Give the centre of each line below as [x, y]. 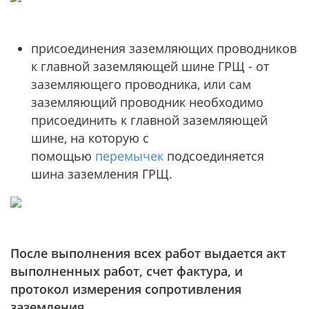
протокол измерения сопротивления [126, 289]
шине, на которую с [90, 138]
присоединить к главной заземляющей [149, 120]
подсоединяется [214, 156]
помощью [63, 156]
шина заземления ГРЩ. [103, 174]
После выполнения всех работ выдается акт [148, 253]
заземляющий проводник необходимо [147, 102]
